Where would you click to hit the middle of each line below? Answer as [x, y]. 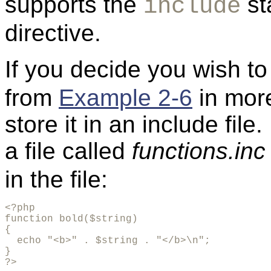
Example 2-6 [126, 98]
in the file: [56, 180]
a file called [68, 151]
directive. [53, 33]
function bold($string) [71, 219]
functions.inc [199, 151]
